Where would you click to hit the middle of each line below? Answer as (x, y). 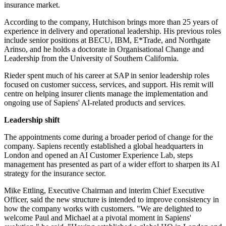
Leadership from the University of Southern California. (91, 59)
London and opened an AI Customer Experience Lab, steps (98, 155)
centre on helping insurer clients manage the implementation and (106, 94)
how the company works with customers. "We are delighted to (103, 209)
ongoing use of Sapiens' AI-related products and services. (95, 103)
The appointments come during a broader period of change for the (108, 137)
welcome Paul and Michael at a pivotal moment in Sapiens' (98, 218)
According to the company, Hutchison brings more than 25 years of (111, 22)
